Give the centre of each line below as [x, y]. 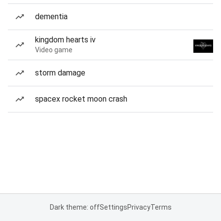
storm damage [60, 73]
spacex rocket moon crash [81, 99]
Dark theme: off [74, 207]
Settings [113, 207]
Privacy [139, 207]
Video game [54, 50]
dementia [51, 17]
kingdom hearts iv [65, 40]
